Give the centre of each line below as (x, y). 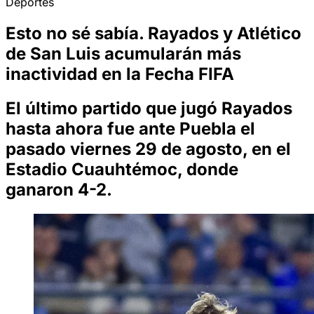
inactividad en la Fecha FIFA (120, 74)
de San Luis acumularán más (123, 53)
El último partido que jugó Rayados (149, 108)
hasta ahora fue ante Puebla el (130, 128)
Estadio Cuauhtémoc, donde (122, 169)
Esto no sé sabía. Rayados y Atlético (153, 33)
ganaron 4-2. (59, 189)
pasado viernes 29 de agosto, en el (148, 149)
